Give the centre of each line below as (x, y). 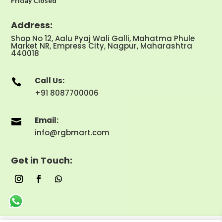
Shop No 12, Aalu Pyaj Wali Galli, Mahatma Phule (103, 38)
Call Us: (49, 80)
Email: (46, 120)
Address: (32, 25)
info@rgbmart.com (72, 132)
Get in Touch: (42, 160)
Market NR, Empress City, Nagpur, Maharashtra (102, 46)
